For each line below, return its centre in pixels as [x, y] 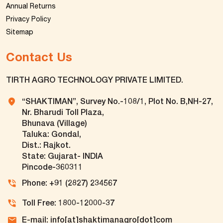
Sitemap [20, 32]
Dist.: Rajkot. [46, 145]
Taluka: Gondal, [52, 134]
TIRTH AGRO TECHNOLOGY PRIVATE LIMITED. [95, 80]
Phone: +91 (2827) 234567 [69, 183]
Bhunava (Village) [55, 123]
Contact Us [39, 57]
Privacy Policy [28, 19]
